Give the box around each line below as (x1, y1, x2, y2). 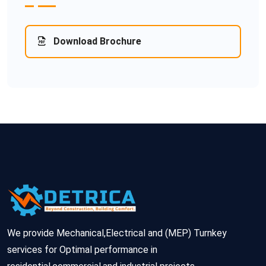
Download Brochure (51, 35, 141, 47)
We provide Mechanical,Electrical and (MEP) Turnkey (7, 227, 227, 239)
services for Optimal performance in (7, 243, 157, 255)
